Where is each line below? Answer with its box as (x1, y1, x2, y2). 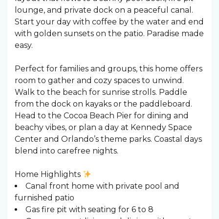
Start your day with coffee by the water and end (15, 17, 204, 26)
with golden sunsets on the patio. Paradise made (15, 29, 204, 38)
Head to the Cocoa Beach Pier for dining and (15, 111, 189, 120)
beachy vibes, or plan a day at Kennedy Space (15, 123, 192, 132)
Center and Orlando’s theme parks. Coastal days (15, 134, 202, 144)
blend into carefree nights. (15, 146, 118, 155)
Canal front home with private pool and (25, 181, 179, 191)
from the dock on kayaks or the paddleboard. (15, 99, 192, 109)
